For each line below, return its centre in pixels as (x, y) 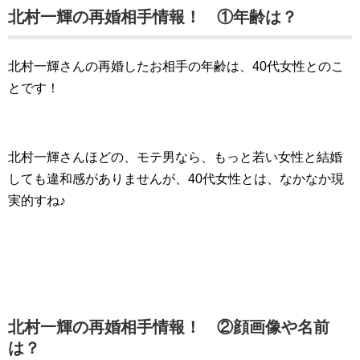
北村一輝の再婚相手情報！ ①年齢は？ (153, 17)
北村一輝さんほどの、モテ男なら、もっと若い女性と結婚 (175, 157)
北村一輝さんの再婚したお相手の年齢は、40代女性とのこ (176, 67)
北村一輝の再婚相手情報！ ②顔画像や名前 (169, 327)
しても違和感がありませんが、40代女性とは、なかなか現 (176, 179)
